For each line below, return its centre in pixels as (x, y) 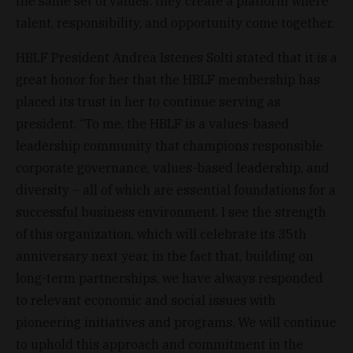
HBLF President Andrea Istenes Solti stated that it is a (176, 57)
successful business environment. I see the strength (171, 212)
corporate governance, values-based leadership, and (173, 167)
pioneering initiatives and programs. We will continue (176, 322)
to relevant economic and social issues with (146, 300)
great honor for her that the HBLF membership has (168, 79)
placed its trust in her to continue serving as (148, 101)
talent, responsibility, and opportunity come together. (175, 22)
